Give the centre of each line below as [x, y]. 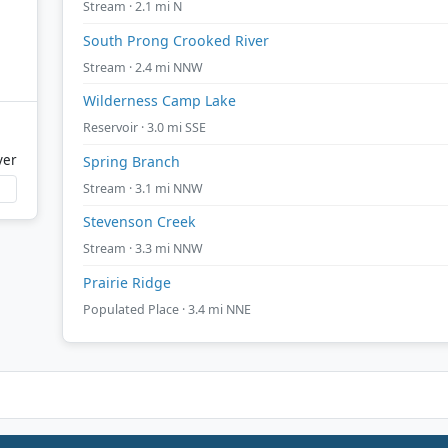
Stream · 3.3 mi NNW [143, 249]
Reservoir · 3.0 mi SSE [144, 128]
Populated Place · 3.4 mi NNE [167, 309]
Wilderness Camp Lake [159, 101]
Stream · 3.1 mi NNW [143, 188]
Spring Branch [131, 161]
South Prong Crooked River [176, 40]
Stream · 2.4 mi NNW [143, 67]
